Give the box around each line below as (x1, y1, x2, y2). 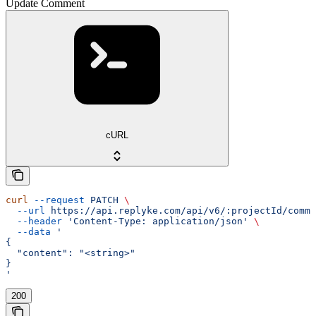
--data (6, 226, 51, 238)
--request (28, 195, 85, 206)
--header (6, 216, 62, 227)
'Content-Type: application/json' (62, 216, 248, 227)
